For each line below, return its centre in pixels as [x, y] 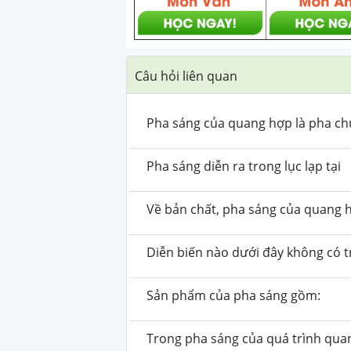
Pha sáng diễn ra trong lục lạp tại [244, 166]
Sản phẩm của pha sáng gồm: [234, 295]
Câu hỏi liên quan [186, 76]
